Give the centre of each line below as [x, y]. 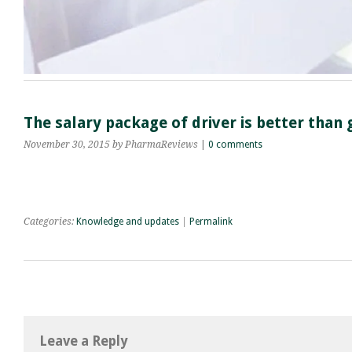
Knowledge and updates [128, 221]
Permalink [211, 221]
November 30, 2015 [67, 144]
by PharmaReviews [155, 144]
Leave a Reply [83, 341]
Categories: [50, 221]
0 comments [235, 144]
